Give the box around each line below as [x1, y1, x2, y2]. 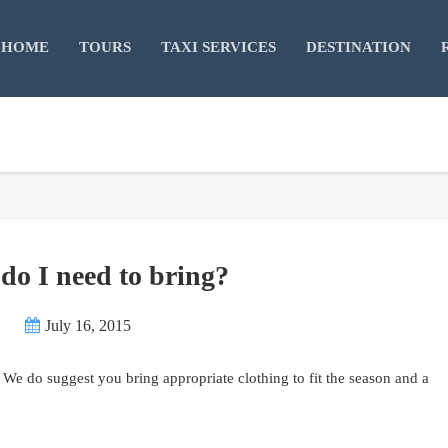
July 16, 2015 [44, 317, 131, 335]
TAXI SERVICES [161, 39, 276, 55]
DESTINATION [306, 39, 411, 55]
